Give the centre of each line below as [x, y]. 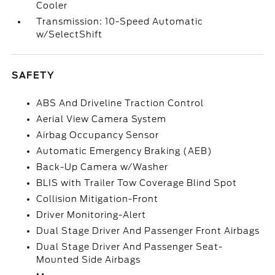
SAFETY [33, 76]
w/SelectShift [70, 34]
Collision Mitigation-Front [98, 199]
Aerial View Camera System [102, 119]
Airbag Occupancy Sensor [98, 135]
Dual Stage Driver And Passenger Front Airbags [148, 231]
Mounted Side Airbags [89, 260]
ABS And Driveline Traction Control [120, 103]
